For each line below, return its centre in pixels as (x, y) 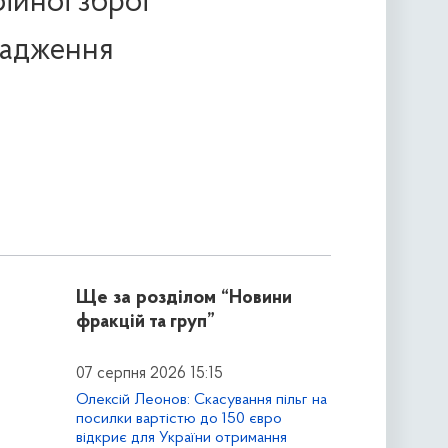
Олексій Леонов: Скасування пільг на (201, 399)
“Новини (256, 299)
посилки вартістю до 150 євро (178, 418)
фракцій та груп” (145, 323)
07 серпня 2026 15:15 (149, 374)
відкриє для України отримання (181, 437)
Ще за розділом (145, 298)
